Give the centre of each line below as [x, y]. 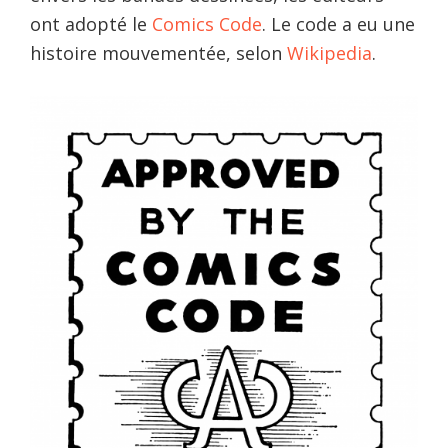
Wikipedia [329, 53]
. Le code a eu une [338, 24]
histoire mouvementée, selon [158, 53]
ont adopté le [91, 24]
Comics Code [207, 24]
